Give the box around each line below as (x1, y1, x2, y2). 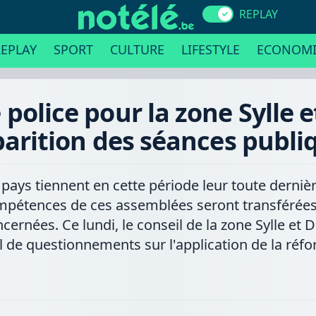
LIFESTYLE (181, 41, 240, 58)
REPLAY (238, 6, 278, 22)
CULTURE (109, 41, 164, 58)
